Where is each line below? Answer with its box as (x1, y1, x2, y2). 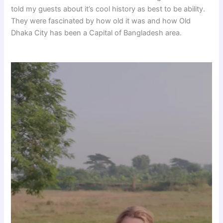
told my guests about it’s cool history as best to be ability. (11, 4, 206, 13)
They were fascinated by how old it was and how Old (11, 16, 191, 25)
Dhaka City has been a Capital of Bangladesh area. (11, 28, 184, 37)
